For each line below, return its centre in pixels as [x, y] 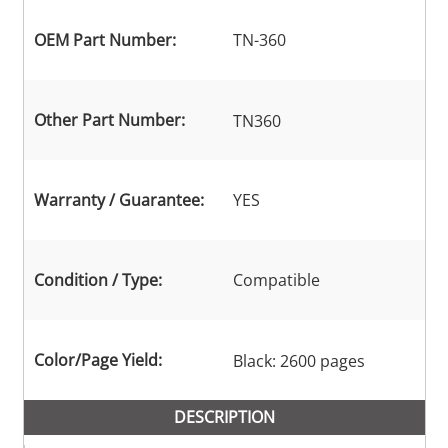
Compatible [276, 280]
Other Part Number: [109, 120]
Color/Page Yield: [97, 360]
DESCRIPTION [224, 417]
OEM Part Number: [104, 40]
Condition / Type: [97, 280]
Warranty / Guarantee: [118, 200]
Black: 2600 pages [298, 361]
